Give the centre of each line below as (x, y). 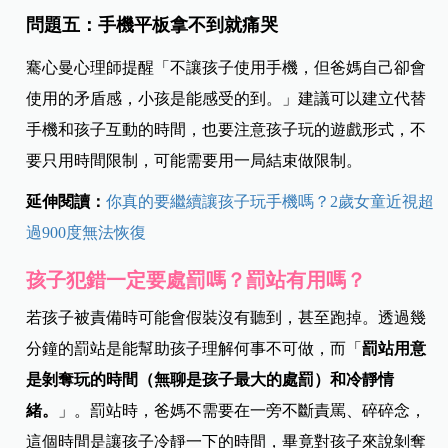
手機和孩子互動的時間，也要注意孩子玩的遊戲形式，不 (226, 130)
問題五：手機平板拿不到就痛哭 (152, 25)
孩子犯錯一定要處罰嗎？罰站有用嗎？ (196, 280)
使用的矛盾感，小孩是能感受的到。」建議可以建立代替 (226, 99)
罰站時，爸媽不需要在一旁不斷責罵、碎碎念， (258, 411)
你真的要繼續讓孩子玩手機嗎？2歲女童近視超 (270, 202)
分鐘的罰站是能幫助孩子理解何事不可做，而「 (194, 349)
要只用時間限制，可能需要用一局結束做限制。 (194, 161)
